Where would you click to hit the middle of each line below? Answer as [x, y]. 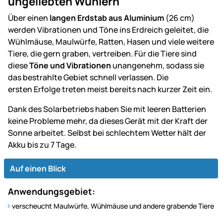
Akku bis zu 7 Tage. [42, 144]
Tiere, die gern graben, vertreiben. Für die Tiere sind [102, 53]
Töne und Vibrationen [70, 65]
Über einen [29, 18]
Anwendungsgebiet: [52, 191]
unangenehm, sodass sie [158, 65]
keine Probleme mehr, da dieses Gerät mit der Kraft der [108, 121]
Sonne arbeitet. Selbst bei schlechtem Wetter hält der [107, 133]
